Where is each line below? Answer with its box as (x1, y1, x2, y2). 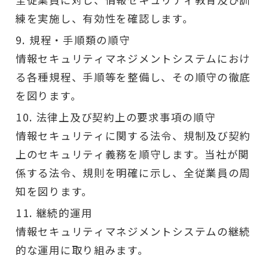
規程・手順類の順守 (29, 32, 130, 47)
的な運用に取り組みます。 (15, 242, 149, 258)
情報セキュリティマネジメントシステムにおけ (15, 50, 251, 66)
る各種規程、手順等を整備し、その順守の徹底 (15, 69, 251, 84)
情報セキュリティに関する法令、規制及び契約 (15, 127, 251, 143)
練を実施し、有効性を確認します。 (15, 10, 194, 26)
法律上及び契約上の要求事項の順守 (36, 109, 216, 124)
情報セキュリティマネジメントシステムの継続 (15, 224, 251, 239)
